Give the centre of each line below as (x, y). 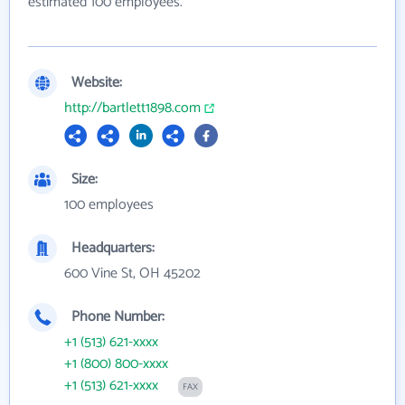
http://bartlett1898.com (132, 108)
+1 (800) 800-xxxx (116, 364)
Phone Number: (118, 317)
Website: (97, 83)
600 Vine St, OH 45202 (132, 274)
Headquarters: (113, 249)
